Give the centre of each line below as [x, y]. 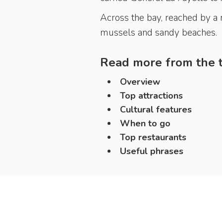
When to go [145, 123]
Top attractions [151, 96]
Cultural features [156, 110]
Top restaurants [153, 137]
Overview [140, 82]
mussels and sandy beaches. [159, 33]
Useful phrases [152, 151]
